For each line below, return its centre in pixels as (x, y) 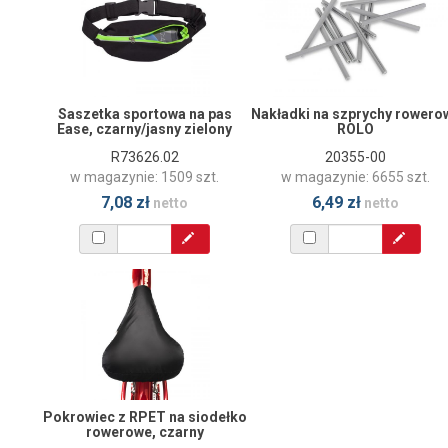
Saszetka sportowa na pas (144, 113)
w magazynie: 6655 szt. (355, 176)
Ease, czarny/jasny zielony (144, 128)
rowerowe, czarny (144, 432)
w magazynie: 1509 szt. (144, 176)
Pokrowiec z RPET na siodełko (144, 417)
